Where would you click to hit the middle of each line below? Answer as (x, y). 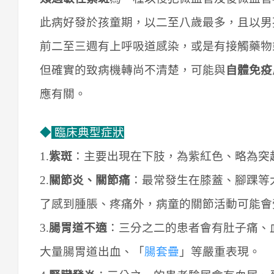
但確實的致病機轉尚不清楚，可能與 (133, 70)
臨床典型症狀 (88, 133)
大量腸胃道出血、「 (92, 252)
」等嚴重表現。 (220, 252)
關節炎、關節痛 (90, 180)
